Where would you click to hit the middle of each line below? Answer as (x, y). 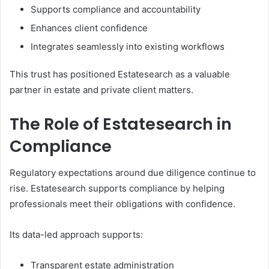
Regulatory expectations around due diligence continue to (133, 173)
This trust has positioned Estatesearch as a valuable (120, 74)
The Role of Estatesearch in (121, 124)
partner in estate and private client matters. (101, 89)
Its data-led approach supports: (76, 234)
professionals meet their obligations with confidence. (122, 204)
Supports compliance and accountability (116, 9)
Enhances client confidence (89, 28)
